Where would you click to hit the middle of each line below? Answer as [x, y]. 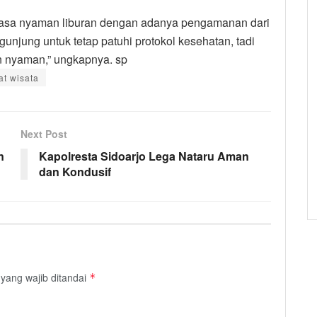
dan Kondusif [75, 171]
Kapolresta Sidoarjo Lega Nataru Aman [144, 156]
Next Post [44, 133]
